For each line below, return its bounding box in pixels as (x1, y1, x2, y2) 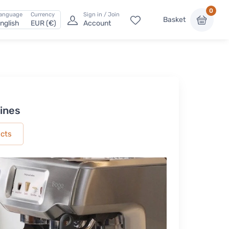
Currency (31, 11, 55, 18)
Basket (163, 15, 186, 25)
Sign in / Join (83, 11, 120, 18)
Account (83, 19, 111, 28)
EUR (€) (31, 19, 56, 28)
